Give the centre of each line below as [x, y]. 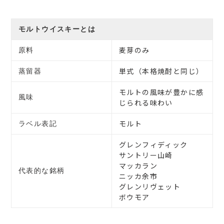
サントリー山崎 [146, 155]
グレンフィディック [153, 144]
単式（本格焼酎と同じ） [161, 71]
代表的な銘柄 [42, 170]
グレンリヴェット [150, 186]
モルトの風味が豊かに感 [161, 92]
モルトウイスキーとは [57, 29]
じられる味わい [146, 102]
